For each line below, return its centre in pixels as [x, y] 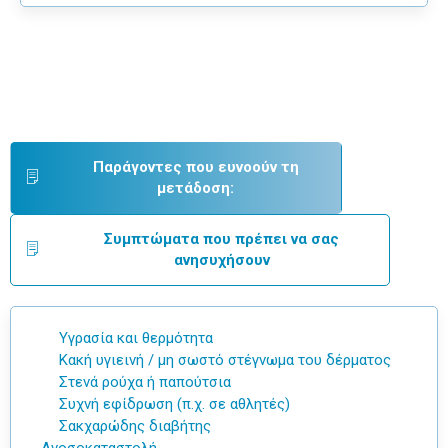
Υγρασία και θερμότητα [136, 338]
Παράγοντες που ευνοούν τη [195, 167]
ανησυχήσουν [221, 260]
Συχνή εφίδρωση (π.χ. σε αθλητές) [174, 404]
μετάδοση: [196, 188]
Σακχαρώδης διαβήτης [135, 426]
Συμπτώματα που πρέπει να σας [221, 239]
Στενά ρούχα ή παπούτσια [145, 382]
